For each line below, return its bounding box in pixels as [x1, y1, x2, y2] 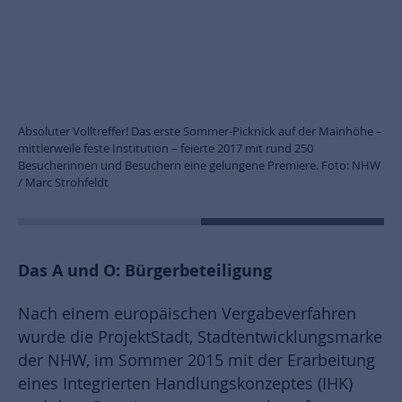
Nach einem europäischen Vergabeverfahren [18, 302, 356, 324]
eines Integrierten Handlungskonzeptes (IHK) [18, 372, 353, 394]
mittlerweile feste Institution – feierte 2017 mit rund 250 [18, 139, 313, 156]
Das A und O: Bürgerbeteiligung [18, 258, 272, 281]
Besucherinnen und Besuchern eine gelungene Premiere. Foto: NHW [18, 156, 380, 173]
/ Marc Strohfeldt [18, 173, 109, 190]
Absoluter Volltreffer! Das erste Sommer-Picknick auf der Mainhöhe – [18, 122, 382, 139]
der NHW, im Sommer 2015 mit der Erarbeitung [18, 349, 375, 371]
